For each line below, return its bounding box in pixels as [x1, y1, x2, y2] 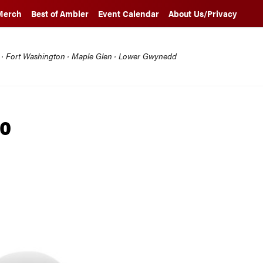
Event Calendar [98, 8, 159, 19]
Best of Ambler [31, 8, 89, 19]
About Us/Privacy [168, 8, 237, 19]
